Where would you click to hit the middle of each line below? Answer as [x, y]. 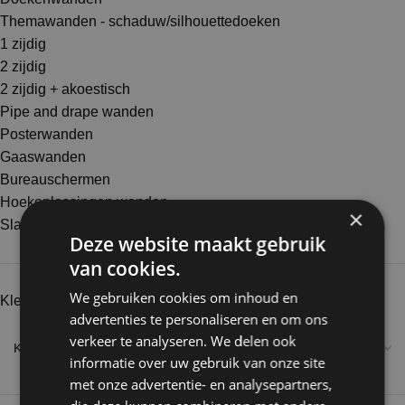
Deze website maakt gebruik [198, 244]
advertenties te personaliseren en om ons [199, 319]
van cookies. [126, 268]
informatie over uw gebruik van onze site [198, 363]
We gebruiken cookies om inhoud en [184, 297]
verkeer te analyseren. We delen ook [183, 341]
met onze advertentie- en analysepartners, [201, 384]
